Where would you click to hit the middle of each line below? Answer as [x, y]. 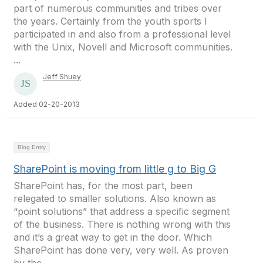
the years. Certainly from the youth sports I [110, 21]
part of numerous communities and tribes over [118, 8]
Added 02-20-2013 [47, 104]
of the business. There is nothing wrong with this [122, 224]
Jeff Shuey [62, 77]
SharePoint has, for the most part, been [103, 186]
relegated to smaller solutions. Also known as [115, 198]
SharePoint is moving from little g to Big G [115, 169]
